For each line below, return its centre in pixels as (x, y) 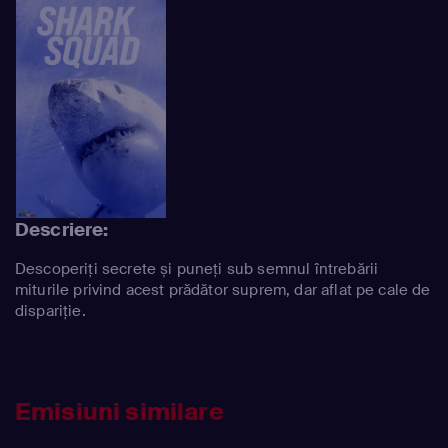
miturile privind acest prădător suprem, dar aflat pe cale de (223, 289)
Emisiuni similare (119, 411)
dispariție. (50, 310)
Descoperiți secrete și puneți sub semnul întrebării (197, 268)
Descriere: (62, 229)
